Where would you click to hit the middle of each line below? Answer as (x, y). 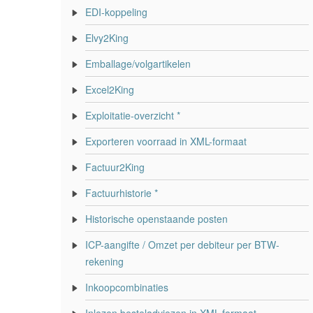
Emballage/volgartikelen (138, 64)
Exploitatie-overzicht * (133, 115)
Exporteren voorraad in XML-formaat (166, 141)
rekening (104, 261)
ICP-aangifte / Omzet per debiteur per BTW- (182, 245)
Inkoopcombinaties (127, 287)
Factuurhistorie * (122, 193)
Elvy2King (107, 38)
